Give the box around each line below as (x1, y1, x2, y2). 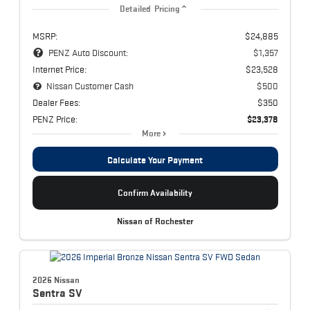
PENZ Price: (32, 113, 77, 125)
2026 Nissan (32, 275, 80, 286)
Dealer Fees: (32, 96, 80, 108)
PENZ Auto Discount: (48, 46, 128, 58)
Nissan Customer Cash (46, 80, 134, 91)
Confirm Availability (118, 187, 192, 198)
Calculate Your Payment (107, 154, 203, 165)
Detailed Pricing (119, 3, 181, 14)
